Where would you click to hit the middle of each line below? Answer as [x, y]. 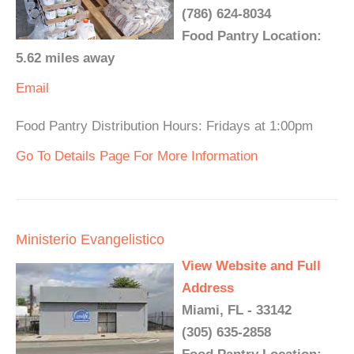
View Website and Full [251, 266]
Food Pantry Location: [252, 36]
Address [208, 288]
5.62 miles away [65, 58]
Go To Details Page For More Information [137, 156]
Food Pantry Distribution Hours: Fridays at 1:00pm [164, 126]
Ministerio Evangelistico [90, 239]
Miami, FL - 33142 [237, 310]
